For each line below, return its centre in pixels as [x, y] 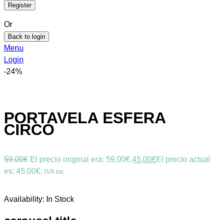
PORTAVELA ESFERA [85, 118]
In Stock [60, 199]
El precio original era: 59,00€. [81, 159]
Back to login [27, 37]
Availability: [25, 199]
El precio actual [183, 159]
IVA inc [54, 172]
